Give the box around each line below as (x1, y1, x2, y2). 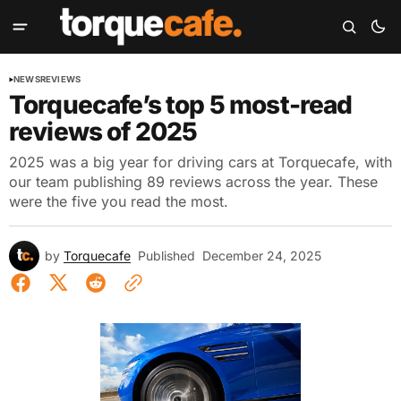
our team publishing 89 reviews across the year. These (9, 173, 378, 191)
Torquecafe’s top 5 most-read (9, 90, 353, 120)
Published (138, 248, 195, 263)
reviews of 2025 (9, 116, 198, 147)
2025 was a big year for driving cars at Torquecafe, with (9, 153, 392, 171)
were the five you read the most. (9, 192, 228, 210)
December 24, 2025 (202, 248, 321, 263)
